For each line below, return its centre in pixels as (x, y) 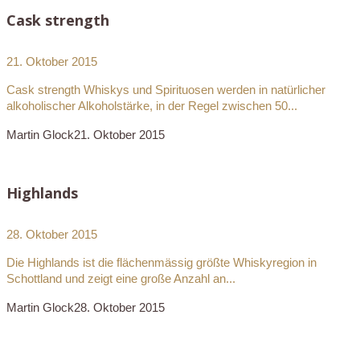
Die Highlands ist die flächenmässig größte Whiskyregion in (162, 263)
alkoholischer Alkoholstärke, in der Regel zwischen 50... (152, 106)
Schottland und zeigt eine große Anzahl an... (121, 279)
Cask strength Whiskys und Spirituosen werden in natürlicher (166, 90)
